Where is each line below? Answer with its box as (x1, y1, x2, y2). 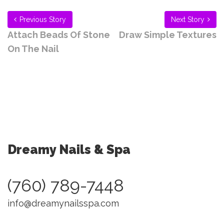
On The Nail (7, 43, 59, 54)
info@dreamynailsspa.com (7, 198, 119, 209)
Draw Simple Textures (119, 29, 216, 40)
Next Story (171, 15, 204, 24)
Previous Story (19, 15, 66, 24)
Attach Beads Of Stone (7, 29, 110, 40)
